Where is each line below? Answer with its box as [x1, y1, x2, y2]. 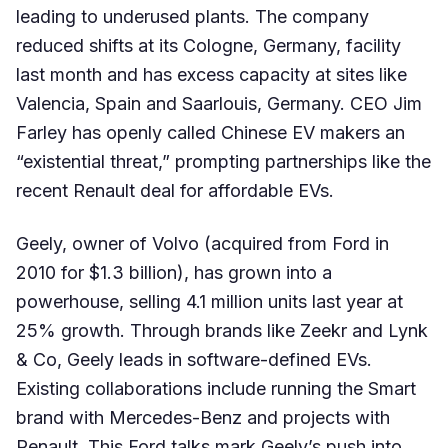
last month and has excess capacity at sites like [16, 63, 407, 85]
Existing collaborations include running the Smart [16, 377, 416, 399]
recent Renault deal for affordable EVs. [16, 179, 334, 201]
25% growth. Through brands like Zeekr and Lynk [16, 319, 428, 341]
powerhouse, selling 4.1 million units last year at [16, 290, 403, 312]
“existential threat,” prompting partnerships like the [16, 150, 431, 172]
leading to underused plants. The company [16, 5, 369, 27]
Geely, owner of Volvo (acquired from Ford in [16, 232, 389, 254]
